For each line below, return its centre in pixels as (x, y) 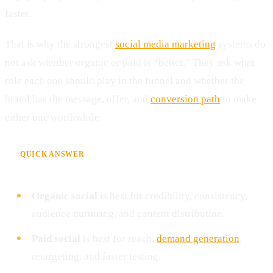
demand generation (198, 238)
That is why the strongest (60, 44)
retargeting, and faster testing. (96, 256)
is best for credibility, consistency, (172, 196)
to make (238, 99)
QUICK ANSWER (52, 154)
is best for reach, (119, 238)
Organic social (65, 196)
